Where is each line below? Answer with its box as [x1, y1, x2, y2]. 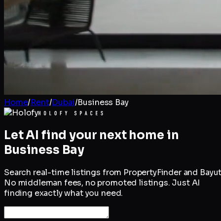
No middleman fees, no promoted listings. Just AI [4, 177, 200, 188]
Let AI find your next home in [4, 127, 179, 143]
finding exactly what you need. [4, 187, 123, 198]
